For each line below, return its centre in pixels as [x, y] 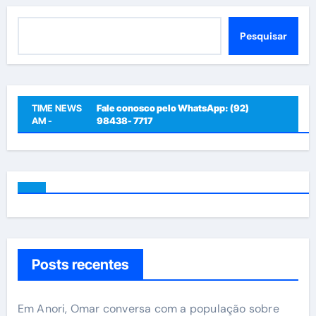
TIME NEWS [56, 108]
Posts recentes [80, 265]
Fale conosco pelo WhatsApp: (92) [172, 108]
